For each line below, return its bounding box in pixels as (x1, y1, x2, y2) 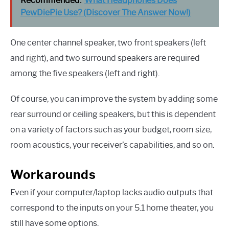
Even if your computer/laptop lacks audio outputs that (10, 187, 213, 197)
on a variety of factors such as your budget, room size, (10, 124, 212, 134)
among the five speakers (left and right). (10, 68, 159, 78)
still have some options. (10, 218, 99, 228)
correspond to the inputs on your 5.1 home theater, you (10, 202, 214, 213)
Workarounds (10, 167, 96, 182)
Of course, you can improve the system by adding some (10, 94, 218, 104)
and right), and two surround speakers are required (10, 53, 200, 63)
